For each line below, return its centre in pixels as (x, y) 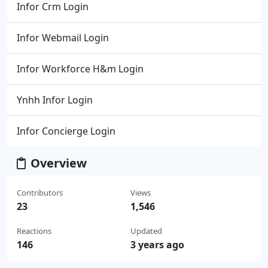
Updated (146, 231)
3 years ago (157, 244)
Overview (59, 163)
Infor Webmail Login (63, 37)
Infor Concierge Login (66, 131)
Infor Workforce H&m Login (80, 68)
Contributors (40, 192)
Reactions (34, 231)
